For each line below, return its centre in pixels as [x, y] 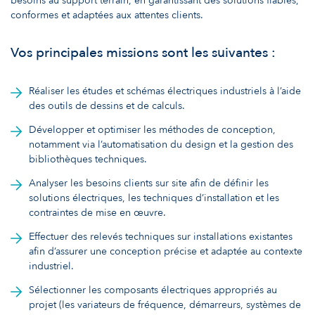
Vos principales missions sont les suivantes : [143, 53]
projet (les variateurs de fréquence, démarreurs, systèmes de [165, 304]
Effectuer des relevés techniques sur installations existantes [161, 236]
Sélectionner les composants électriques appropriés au [153, 290]
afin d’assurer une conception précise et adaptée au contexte [166, 251]
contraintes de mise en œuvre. [98, 213]
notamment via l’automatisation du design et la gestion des [161, 145]
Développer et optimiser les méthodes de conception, [153, 130]
